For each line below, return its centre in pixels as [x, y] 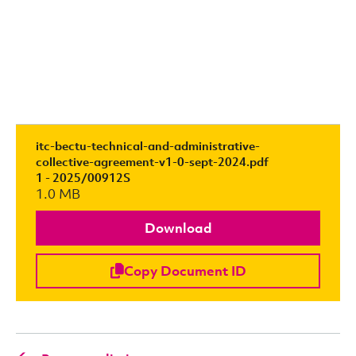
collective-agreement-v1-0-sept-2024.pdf [152, 161]
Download [178, 228]
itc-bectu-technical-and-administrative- [148, 145]
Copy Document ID [185, 271]
